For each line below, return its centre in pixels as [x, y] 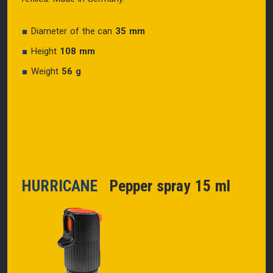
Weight [46, 71]
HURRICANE [64, 186]
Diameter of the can [72, 31]
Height [45, 51]
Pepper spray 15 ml [168, 186]
